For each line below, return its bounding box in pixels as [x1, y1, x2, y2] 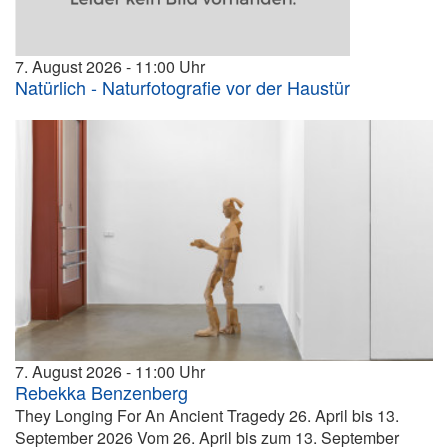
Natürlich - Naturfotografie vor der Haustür [15, 73, 350, 100]
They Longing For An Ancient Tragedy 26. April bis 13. [15, 404, 399, 428]
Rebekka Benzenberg [15, 379, 188, 406]
